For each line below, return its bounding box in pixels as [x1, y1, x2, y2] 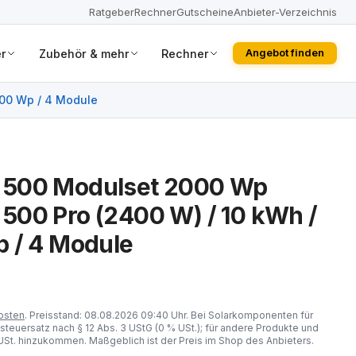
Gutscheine [176, 5, 234, 18]
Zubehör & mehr [38, 46, 130, 60]
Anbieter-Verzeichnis [234, 5, 337, 18]
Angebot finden [246, 47, 324, 59]
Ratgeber [89, 5, 134, 18]
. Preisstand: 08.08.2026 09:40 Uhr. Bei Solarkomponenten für [25, 309, 313, 321]
